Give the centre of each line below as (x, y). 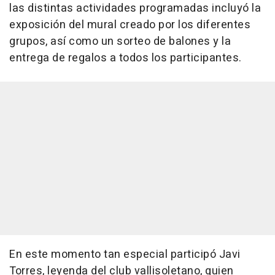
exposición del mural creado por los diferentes (130, 25)
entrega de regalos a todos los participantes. (126, 58)
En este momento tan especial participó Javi (125, 255)
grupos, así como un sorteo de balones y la (120, 42)
